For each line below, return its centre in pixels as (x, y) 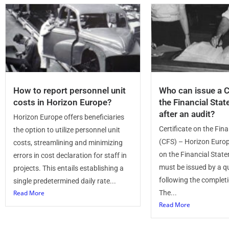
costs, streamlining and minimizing (68, 143)
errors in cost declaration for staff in (70, 155)
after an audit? (187, 114)
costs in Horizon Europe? (62, 102)
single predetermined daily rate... (65, 181)
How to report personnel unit (70, 90)
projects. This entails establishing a (68, 168)
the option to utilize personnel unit (67, 130)
